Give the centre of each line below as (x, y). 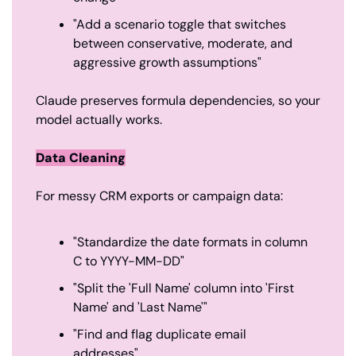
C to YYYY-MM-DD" (129, 261)
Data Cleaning (81, 157)
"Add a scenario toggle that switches (180, 24)
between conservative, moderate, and (183, 43)
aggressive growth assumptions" (167, 62)
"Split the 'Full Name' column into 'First (184, 288)
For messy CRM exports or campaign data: (159, 195)
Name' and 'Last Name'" (140, 307)
